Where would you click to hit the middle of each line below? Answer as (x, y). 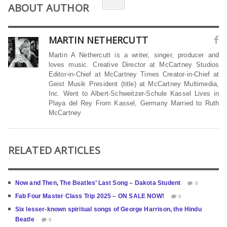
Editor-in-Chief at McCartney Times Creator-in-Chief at (134, 74)
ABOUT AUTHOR (48, 8)
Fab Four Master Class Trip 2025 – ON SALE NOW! (89, 196)
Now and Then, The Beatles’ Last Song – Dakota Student (98, 183)
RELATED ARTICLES (54, 150)
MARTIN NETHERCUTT (98, 40)
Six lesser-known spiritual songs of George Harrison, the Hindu (108, 210)
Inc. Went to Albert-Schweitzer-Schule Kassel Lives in (134, 94)
